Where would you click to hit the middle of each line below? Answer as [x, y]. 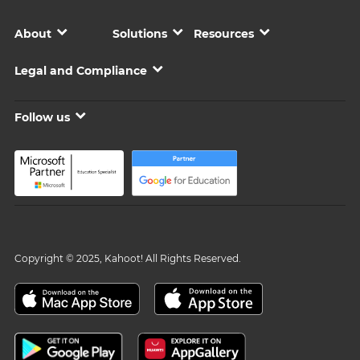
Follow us [42, 117]
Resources [224, 34]
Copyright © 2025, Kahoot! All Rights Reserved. [128, 258]
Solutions [140, 34]
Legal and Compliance [81, 71]
